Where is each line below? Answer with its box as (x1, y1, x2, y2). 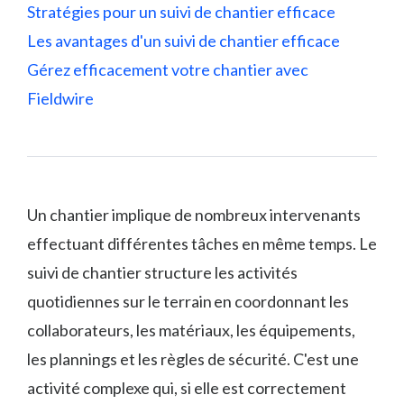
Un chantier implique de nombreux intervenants (27, 204, 361, 225)
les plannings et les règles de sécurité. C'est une (27, 348, 359, 369)
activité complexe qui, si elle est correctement (27, 377, 346, 398)
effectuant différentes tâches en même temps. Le (27, 233, 377, 253)
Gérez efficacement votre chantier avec (27, 59, 308, 79)
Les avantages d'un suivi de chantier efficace (27, 30, 340, 50)
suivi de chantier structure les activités (27, 262, 298, 282)
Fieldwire (27, 87, 94, 108)
